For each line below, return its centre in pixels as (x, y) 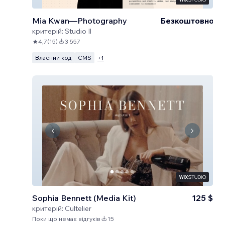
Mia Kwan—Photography (80, 21)
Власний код (53, 58)
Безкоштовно (187, 21)
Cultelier (78, 208)
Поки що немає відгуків (66, 219)
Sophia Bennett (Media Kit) (84, 198)
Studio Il (78, 31)
